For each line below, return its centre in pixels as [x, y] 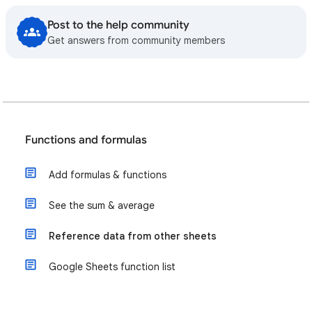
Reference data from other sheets [133, 236]
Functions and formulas [86, 140]
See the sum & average [102, 205]
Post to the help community [118, 25]
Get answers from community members [136, 40]
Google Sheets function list [112, 267]
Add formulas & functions [108, 175]
